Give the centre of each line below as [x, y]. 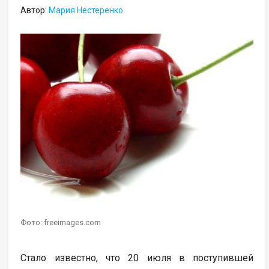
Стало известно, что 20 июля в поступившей [137, 258]
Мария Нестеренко [86, 11]
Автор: [35, 11]
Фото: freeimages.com [61, 223]
